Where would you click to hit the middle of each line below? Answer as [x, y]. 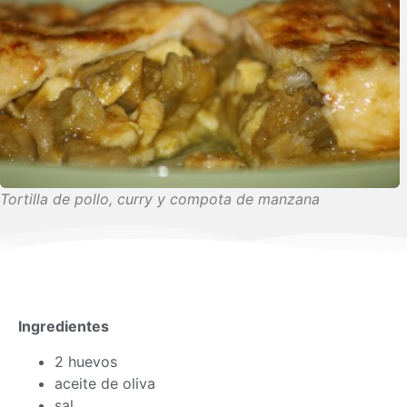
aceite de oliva [105, 383]
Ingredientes [64, 327]
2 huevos [86, 361]
